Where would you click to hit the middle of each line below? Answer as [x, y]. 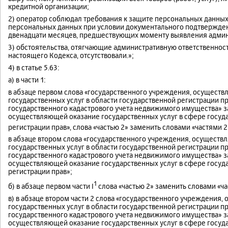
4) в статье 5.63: [34, 67]
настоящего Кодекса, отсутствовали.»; [71, 55]
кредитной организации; [49, 6]
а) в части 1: [27, 79]
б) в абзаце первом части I [51, 186]
